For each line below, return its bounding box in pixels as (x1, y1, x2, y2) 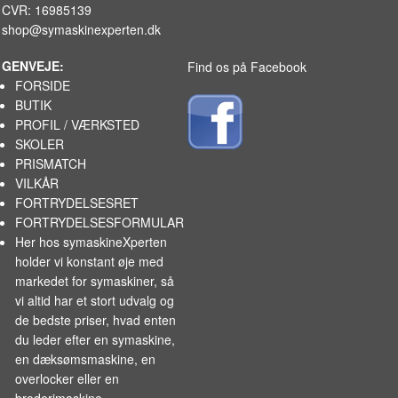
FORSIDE (15, 76, 71, 94)
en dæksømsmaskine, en (15, 349, 156, 368)
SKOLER (15, 134, 65, 153)
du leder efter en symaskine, (15, 330, 176, 348)
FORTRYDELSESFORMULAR (15, 212, 185, 231)
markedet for (15, 271, 92, 290)
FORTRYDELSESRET (15, 193, 139, 211)
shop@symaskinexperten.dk (2, 20, 161, 38)
